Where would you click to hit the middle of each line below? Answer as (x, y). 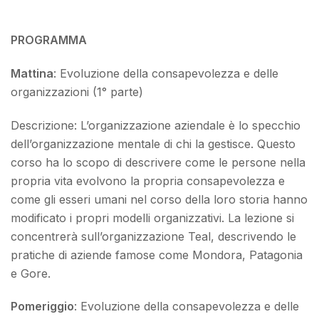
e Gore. (31, 273)
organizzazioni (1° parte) (77, 91)
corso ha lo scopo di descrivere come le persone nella (158, 162)
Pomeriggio (42, 307)
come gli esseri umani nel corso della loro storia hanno (159, 199)
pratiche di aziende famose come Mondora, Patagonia (157, 255)
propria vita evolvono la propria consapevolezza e (148, 181)
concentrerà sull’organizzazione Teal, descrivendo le (153, 236)
